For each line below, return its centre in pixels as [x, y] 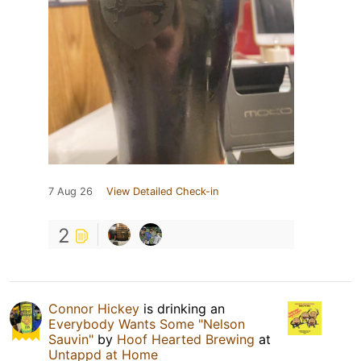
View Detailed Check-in [162, 191]
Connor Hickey [94, 308]
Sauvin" [71, 339]
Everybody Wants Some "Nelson [147, 324]
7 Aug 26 [71, 191]
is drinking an [182, 308]
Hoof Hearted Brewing [186, 339]
